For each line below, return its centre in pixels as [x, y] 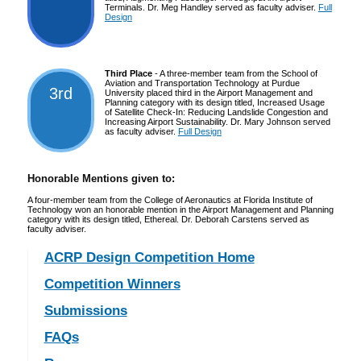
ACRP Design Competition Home [149, 257]
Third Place [128, 74]
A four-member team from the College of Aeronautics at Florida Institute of [170, 200]
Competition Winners [112, 284]
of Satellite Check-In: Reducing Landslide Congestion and [216, 112]
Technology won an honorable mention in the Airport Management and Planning [180, 210]
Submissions [85, 311]
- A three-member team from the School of [234, 74]
